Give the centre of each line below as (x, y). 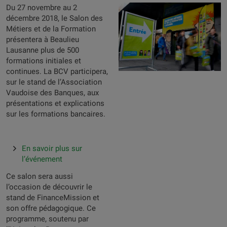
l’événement (42, 159)
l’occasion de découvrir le (49, 187)
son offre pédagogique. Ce (51, 208)
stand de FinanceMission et (53, 198)
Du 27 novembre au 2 (42, 8)
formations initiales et (44, 61)
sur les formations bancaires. (56, 114)
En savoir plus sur (52, 148)
